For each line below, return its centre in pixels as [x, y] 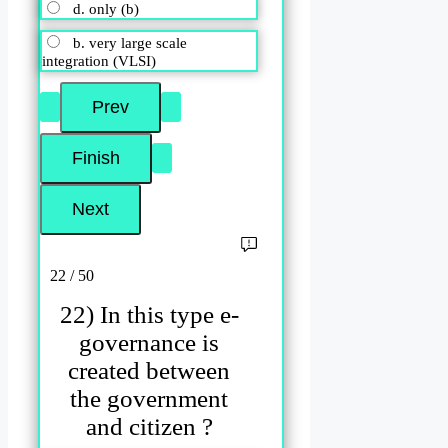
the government [149, 398]
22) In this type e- [149, 314]
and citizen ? [149, 426]
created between [149, 370]
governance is [149, 342]
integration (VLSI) [99, 61]
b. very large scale [130, 43]
